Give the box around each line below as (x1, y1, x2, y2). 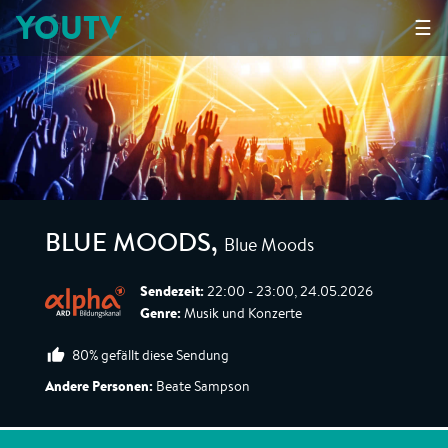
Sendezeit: (140, 281, 204, 301)
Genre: (140, 303, 181, 323)
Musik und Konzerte (181, 304, 302, 322)
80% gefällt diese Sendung (72, 346, 229, 364)
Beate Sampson (153, 377, 250, 395)
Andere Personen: (45, 376, 153, 396)
